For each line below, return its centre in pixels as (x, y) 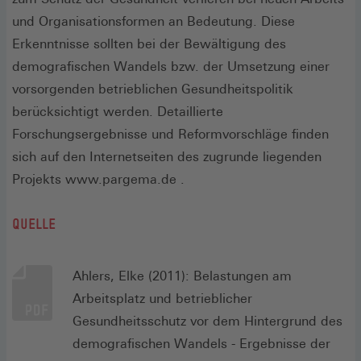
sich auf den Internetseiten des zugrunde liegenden (167, 157)
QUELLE (34, 224)
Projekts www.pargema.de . (98, 180)
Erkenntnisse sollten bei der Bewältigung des (149, 44)
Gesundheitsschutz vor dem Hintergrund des (207, 322)
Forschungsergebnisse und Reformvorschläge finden (170, 135)
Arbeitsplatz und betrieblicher (162, 299)
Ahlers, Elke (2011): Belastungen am (182, 276)
